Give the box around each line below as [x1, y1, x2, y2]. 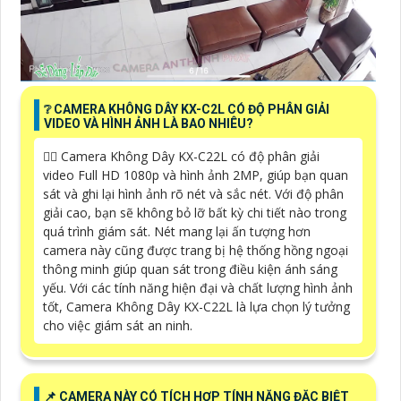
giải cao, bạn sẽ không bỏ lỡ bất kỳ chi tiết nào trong [43, 203, 346, 221]
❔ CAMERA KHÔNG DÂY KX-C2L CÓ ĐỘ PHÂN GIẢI [44, 101, 329, 116]
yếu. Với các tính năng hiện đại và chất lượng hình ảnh [43, 278, 353, 296]
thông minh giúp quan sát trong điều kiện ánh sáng [43, 260, 337, 277]
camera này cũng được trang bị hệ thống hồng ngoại [43, 241, 348, 259]
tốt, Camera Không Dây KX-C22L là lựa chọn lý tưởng [43, 297, 350, 315]
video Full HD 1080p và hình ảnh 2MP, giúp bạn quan [43, 166, 348, 183]
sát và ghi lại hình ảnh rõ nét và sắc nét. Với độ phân [43, 184, 344, 202]
